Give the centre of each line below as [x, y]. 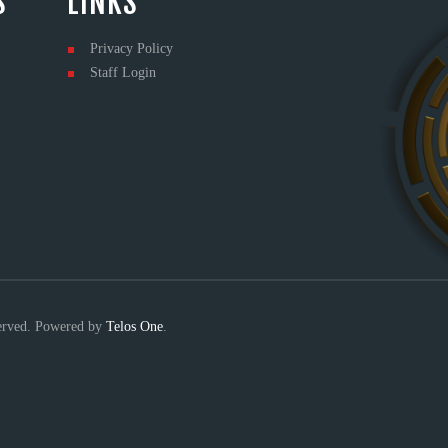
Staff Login [122, 73]
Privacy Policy [131, 49]
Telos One [134, 326]
